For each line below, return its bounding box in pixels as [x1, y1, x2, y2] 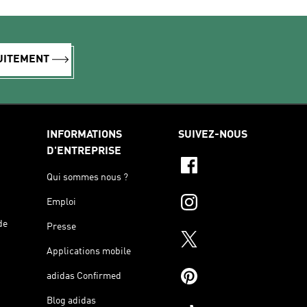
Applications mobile [47, 246, 131, 256]
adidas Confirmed [47, 271, 121, 281]
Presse [47, 221, 76, 232]
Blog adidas [47, 295, 96, 306]
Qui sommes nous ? [47, 172, 128, 182]
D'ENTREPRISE [47, 145, 121, 157]
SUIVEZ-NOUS [178, 129, 247, 140]
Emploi [47, 197, 76, 207]
